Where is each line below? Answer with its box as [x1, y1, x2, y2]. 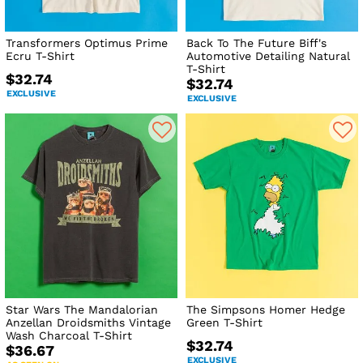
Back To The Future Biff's [186, 36, 327, 50]
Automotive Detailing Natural [186, 49, 351, 63]
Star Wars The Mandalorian [6, 303, 158, 317]
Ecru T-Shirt [6, 49, 75, 63]
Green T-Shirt [186, 316, 263, 330]
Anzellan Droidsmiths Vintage [6, 316, 171, 330]
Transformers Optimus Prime [6, 36, 168, 50]
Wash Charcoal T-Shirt [6, 329, 132, 343]
